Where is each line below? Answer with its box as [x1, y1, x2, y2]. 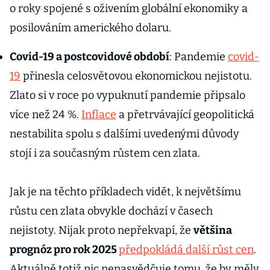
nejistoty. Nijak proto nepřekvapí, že [10, 224, 193, 237]
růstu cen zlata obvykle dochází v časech [10, 204, 213, 218]
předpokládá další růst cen [119, 243, 254, 256]
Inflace [81, 108, 116, 121]
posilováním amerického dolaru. [10, 21, 171, 34]
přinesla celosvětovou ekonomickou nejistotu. [20, 69, 252, 83]
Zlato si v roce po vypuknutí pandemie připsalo [10, 89, 245, 102]
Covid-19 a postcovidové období [10, 50, 169, 63]
